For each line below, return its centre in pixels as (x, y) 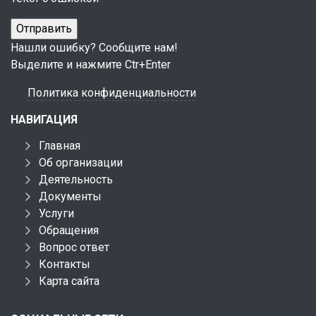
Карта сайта (69, 281)
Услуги (56, 213)
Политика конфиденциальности (112, 93)
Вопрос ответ (74, 247)
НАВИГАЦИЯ (44, 120)
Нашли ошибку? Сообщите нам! (94, 48)
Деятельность (76, 180)
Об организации (81, 163)
